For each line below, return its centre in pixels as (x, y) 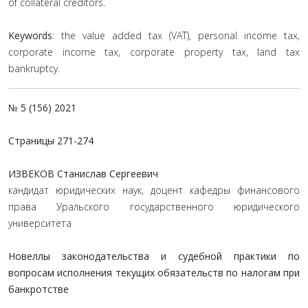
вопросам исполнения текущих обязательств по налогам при (154, 273)
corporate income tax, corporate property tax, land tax (154, 52)
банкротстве (38, 289)
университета (40, 223)
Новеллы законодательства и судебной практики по (154, 256)
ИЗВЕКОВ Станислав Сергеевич (83, 174)
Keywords (30, 35)
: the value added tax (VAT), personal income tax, (176, 35)
